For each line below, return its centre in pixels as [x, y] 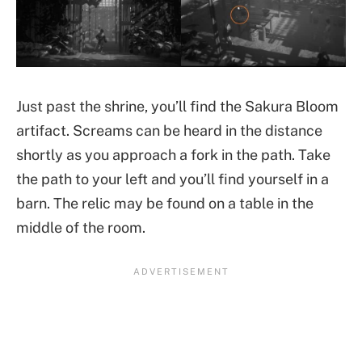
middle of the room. [81, 227]
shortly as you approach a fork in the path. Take [173, 154]
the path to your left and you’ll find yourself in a [173, 179]
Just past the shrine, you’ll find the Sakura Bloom [177, 106]
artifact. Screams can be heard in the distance [169, 130]
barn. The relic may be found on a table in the [165, 203]
